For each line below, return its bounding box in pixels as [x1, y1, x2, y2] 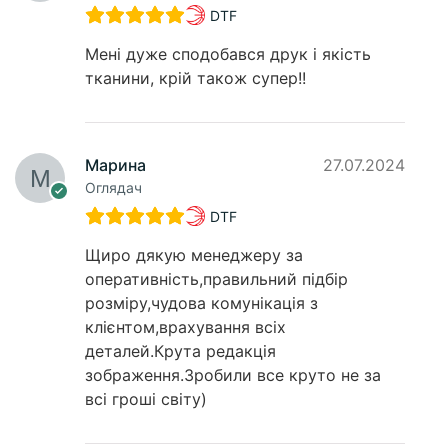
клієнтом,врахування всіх [85, 317, 286, 338]
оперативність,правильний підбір [85, 269, 348, 290]
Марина [85, 155, 146, 176]
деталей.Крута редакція [85, 341, 276, 362]
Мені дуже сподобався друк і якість [85, 44, 371, 65]
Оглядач [85, 179, 142, 197]
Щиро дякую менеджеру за [85, 245, 303, 266]
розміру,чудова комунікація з [85, 293, 318, 314]
